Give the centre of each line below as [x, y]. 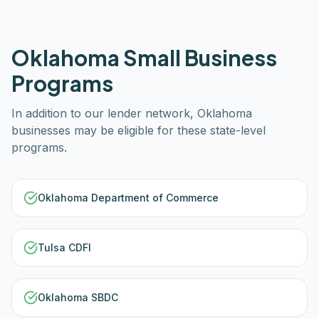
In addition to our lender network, [104, 113]
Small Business [198, 58]
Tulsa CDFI [64, 247]
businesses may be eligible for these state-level [138, 130]
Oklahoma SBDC [78, 297]
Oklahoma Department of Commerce [128, 198]
